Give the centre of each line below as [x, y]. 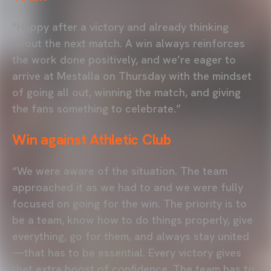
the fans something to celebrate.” [96, 108]
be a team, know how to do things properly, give [132, 220]
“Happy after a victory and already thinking [120, 27]
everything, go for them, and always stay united [131, 236]
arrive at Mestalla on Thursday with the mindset [132, 76]
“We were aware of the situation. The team [120, 171]
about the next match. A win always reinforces [129, 43]
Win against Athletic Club [92, 139]
